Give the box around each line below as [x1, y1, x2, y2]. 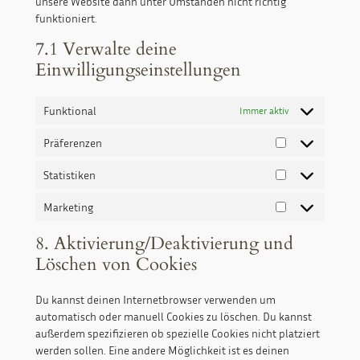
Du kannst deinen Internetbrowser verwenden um [35, 292, 276, 307]
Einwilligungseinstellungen [35, 58, 241, 83]
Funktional [43, 104, 96, 118]
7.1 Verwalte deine [35, 37, 177, 62]
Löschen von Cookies [35, 252, 197, 277]
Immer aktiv [239, 104, 289, 117]
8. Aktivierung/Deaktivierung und [35, 231, 293, 256]
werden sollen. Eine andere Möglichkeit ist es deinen [35, 343, 289, 358]
